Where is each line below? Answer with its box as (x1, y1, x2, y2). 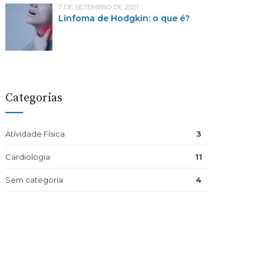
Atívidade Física (5, 129, 65, 138)
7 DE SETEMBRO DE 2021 (58, 3, 139, 11)
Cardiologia (5, 152, 51, 161)
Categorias (5, 91, 63, 105)
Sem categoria (5, 175, 64, 184)
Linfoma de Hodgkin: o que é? (58, 13, 190, 24)
